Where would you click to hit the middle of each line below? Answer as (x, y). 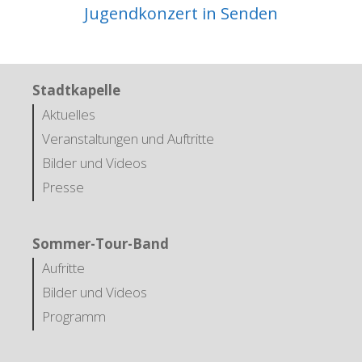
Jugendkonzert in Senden (181, 13)
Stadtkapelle (76, 90)
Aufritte (63, 267)
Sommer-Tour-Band (101, 243)
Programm (74, 316)
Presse (63, 187)
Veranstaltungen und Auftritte (128, 138)
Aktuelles (69, 114)
